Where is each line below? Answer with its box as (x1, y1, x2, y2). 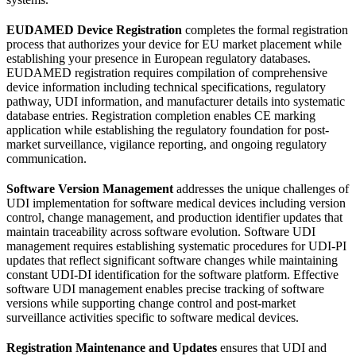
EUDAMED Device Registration (6, 22, 182, 37)
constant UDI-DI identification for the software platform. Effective (6, 267, 339, 281)
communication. (6, 151, 87, 165)
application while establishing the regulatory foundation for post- (6, 122, 329, 137)
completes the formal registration (182, 22, 348, 37)
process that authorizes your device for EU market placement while (6, 37, 342, 51)
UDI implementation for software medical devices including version (6, 195, 346, 210)
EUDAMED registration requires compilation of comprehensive (6, 65, 327, 79)
